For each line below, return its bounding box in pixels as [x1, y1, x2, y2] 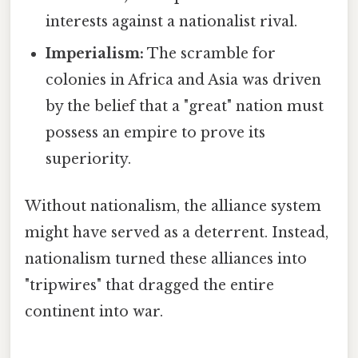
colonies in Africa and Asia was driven [46, 71, 322, 89]
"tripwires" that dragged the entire [25, 276, 274, 295]
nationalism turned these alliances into [25, 250, 307, 268]
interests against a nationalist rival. [46, 13, 298, 31]
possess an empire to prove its [46, 124, 266, 142]
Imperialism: [46, 45, 145, 63]
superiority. [46, 150, 132, 169]
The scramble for [144, 45, 276, 63]
